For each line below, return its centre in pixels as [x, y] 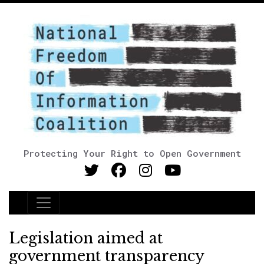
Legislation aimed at [86, 238]
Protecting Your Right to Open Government [132, 153]
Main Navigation [82, 210]
